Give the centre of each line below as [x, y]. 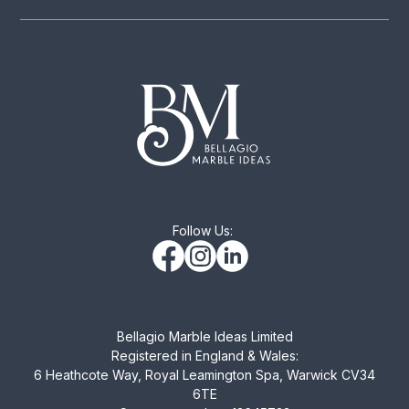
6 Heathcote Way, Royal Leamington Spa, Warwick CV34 [204, 374]
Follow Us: [204, 230]
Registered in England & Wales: [204, 355]
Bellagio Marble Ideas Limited [204, 336]
